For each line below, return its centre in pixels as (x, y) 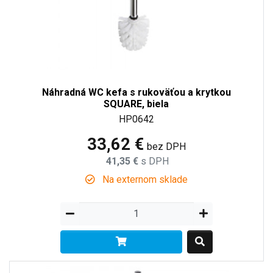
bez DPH (166, 146)
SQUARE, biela (136, 104)
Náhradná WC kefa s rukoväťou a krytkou (136, 92)
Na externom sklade (144, 179)
